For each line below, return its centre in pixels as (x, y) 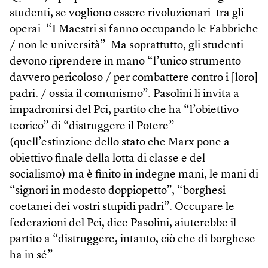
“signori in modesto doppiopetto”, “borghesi (118, 191)
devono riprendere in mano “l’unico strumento (125, 62)
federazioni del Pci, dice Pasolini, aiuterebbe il (123, 224)
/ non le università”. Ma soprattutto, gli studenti (127, 46)
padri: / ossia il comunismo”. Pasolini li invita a (124, 95)
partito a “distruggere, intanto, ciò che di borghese (133, 240)
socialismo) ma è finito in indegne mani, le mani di (134, 175)
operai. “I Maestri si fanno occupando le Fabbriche (134, 30)
